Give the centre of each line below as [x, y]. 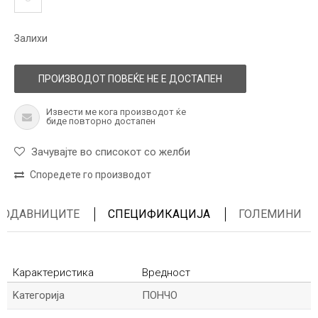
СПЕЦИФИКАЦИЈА [159, 214]
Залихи [31, 38]
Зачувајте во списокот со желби [111, 152]
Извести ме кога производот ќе [116, 112]
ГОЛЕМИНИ [270, 214]
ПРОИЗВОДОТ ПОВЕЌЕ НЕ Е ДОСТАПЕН [130, 79]
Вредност [166, 273]
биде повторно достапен [101, 121]
